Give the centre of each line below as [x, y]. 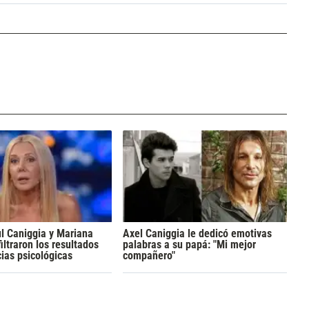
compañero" [149, 256]
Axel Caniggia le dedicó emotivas [197, 234]
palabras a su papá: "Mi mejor [189, 245]
